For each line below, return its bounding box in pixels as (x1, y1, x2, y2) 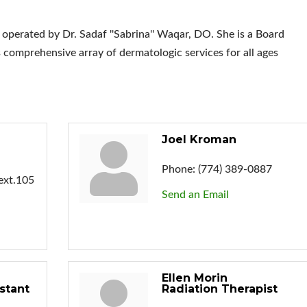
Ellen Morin (161, 271, 228, 284)
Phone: (161, 163, 195, 175)
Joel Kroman (161, 132, 236, 146)
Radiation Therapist (161, 282, 278, 295)
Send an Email (161, 188, 229, 200)
